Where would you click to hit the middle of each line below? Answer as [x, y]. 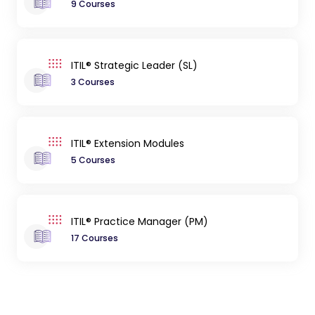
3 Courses [92, 82]
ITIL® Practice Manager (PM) [139, 221]
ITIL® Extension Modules [127, 143]
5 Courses [93, 160]
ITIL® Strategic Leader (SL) [134, 65]
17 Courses [94, 238]
